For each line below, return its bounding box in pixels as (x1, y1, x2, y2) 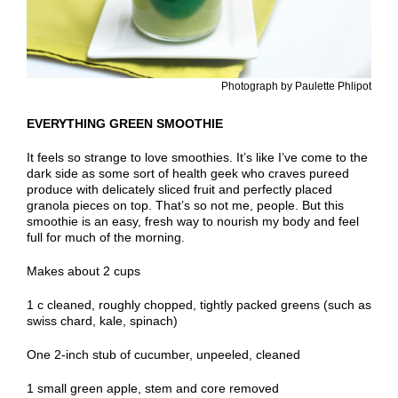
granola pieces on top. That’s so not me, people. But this (27, 198, 344, 213)
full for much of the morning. (27, 230, 185, 245)
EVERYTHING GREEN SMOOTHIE (27, 116, 223, 131)
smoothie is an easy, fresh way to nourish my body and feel (27, 214, 359, 229)
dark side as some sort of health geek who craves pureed (27, 166, 349, 181)
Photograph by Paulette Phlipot (221, 80, 371, 93)
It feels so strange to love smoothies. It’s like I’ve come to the (27, 150, 368, 165)
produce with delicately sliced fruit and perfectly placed (27, 182, 332, 197)
